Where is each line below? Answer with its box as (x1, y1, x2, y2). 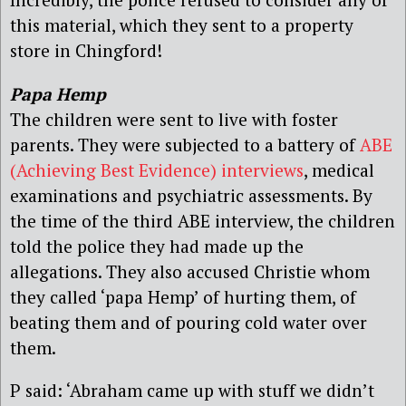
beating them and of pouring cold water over (10, 310, 367, 333)
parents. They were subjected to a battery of (10, 132, 360, 156)
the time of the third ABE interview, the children (10, 208, 395, 232)
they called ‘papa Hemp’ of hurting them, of (10, 285, 356, 308)
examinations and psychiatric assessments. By (10, 183, 372, 207)
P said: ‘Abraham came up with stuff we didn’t (10, 378, 374, 401)
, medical (304, 158, 374, 181)
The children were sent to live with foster (10, 107, 338, 130)
